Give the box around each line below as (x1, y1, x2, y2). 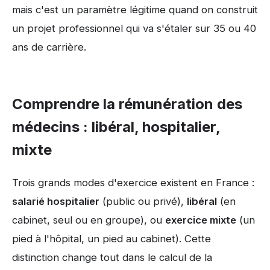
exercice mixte (165, 213, 236, 226)
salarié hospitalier (12, 195, 99, 207)
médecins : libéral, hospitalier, (12, 118, 220, 136)
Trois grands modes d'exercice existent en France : (12, 176, 254, 189)
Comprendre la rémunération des (12, 95, 242, 113)
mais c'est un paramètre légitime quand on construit (12, 4, 258, 16)
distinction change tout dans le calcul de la (12, 251, 212, 263)
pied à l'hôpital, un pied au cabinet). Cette (12, 232, 211, 245)
